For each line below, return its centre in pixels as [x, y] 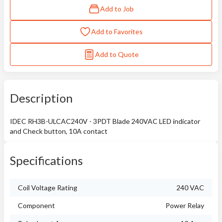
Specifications [46, 160]
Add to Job [117, 9]
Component [36, 205]
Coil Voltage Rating [48, 188]
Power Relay [185, 205]
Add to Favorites [117, 31]
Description [41, 98]
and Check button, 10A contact [59, 131]
